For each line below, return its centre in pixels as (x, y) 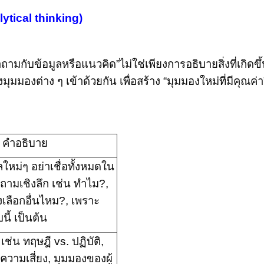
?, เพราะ (79, 201)
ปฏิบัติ (86, 241)
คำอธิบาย (25, 143)
